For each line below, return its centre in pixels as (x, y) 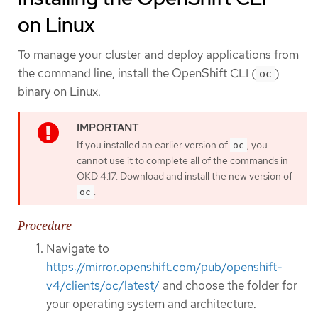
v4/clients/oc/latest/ (103, 286)
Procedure (45, 226)
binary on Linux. (59, 92)
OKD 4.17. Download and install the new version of (185, 176)
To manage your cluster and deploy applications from (158, 55)
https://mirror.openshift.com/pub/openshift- (164, 267)
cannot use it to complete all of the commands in (182, 160)
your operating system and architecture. (151, 304)
